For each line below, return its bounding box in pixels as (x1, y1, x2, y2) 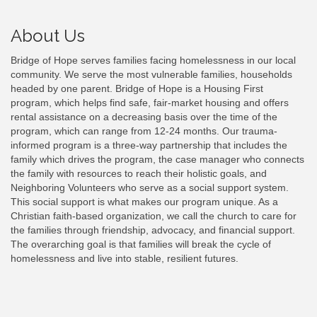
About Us (11, 25, 85, 47)
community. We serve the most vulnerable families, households (11, 69, 292, 81)
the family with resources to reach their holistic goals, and (11, 168, 267, 180)
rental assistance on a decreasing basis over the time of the (11, 111, 277, 123)
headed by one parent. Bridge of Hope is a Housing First (11, 83, 263, 95)
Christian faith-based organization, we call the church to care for (11, 210, 296, 222)
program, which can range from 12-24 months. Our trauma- (11, 125, 277, 137)
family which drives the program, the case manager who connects (11, 154, 304, 166)
